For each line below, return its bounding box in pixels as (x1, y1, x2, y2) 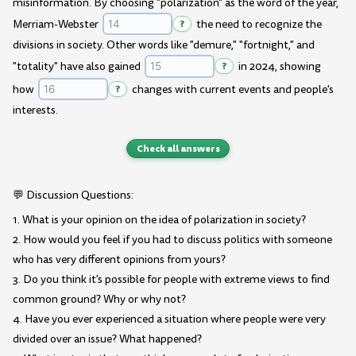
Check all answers (136, 141, 220, 156)
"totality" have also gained (13, 59, 143, 75)
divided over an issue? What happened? (13, 331, 202, 347)
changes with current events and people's (129, 81, 334, 97)
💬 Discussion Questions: (13, 187, 133, 203)
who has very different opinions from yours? (13, 252, 226, 268)
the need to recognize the (193, 17, 322, 33)
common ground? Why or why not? (13, 292, 186, 308)
